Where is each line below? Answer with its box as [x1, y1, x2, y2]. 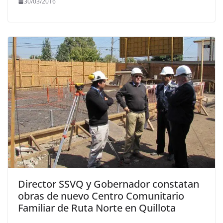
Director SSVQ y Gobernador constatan [18, 177, 199, 191]
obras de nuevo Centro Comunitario [18, 189, 184, 203]
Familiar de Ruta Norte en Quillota [18, 201, 176, 215]
